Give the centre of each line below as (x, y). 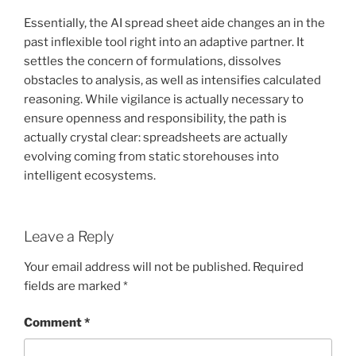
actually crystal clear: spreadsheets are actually (156, 137)
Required (278, 267)
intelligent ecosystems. (90, 175)
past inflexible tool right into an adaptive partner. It (164, 42)
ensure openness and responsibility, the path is (155, 118)
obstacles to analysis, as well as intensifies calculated (172, 80)
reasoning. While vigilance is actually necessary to (164, 99)
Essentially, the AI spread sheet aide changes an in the (174, 23)
